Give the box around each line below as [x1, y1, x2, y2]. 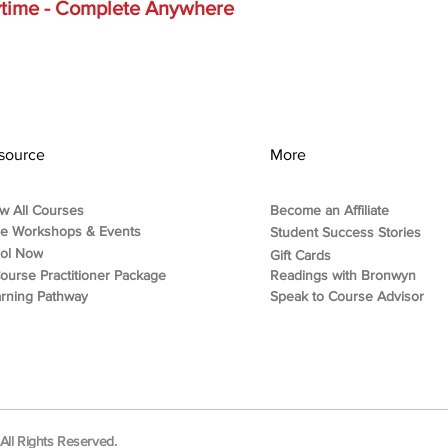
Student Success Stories [269, 223, 421, 240]
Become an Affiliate [269, 201, 389, 218]
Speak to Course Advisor [269, 287, 424, 304]
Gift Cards [269, 246, 331, 263]
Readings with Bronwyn [269, 266, 416, 283]
